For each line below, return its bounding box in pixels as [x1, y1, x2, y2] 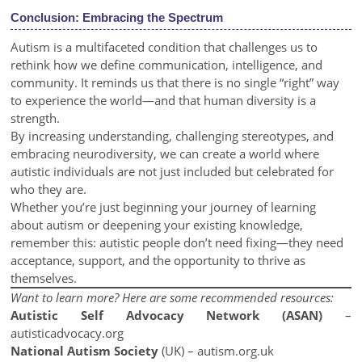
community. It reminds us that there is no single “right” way [11, 74, 340, 90]
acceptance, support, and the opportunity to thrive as [11, 252, 306, 268]
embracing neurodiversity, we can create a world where [11, 145, 320, 162]
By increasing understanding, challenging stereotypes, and [11, 128, 335, 144]
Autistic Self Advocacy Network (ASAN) [11, 307, 322, 323]
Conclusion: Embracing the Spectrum [11, 11, 224, 24]
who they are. [11, 181, 87, 197]
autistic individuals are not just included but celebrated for [11, 163, 335, 179]
